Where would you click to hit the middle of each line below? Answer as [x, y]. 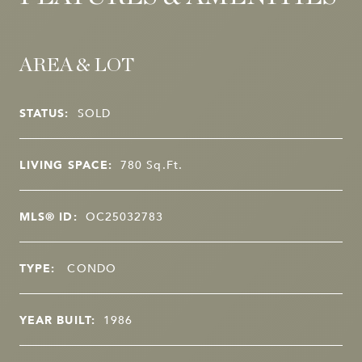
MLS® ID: [48, 216]
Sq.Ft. [164, 164]
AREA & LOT [77, 65]
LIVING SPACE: [66, 164]
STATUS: [44, 113]
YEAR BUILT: [57, 320]
